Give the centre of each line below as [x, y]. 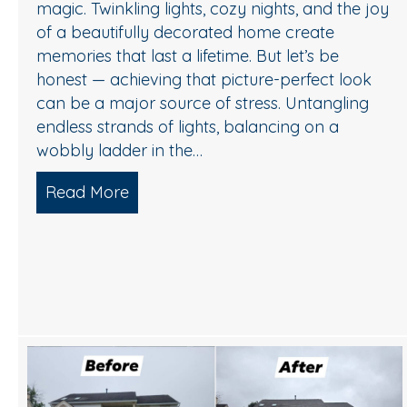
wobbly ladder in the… [119, 150]
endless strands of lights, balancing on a [188, 126]
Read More [87, 192]
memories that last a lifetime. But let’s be [188, 55]
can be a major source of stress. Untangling [203, 103]
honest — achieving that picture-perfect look [204, 79]
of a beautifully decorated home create [185, 32]
